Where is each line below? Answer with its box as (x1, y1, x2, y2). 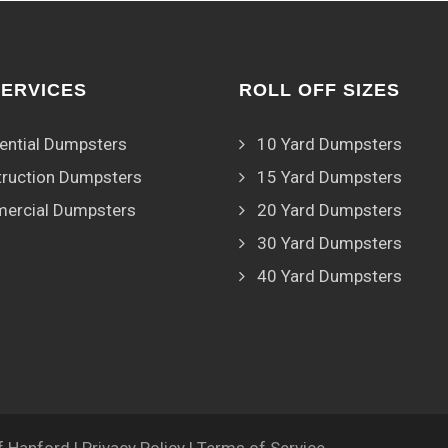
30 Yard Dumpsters (257, 233, 402, 253)
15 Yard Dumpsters (257, 167, 402, 187)
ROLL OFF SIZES (239, 80, 400, 100)
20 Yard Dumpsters (257, 200, 402, 220)
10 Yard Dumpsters (257, 134, 402, 154)
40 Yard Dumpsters (257, 266, 402, 286)
